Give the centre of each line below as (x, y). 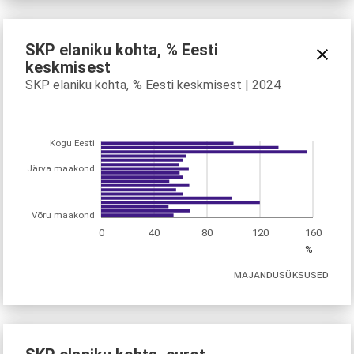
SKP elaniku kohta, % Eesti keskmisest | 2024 (153, 85)
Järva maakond (61, 169)
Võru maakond (63, 215)
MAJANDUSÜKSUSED (281, 274)
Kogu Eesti (72, 143)
